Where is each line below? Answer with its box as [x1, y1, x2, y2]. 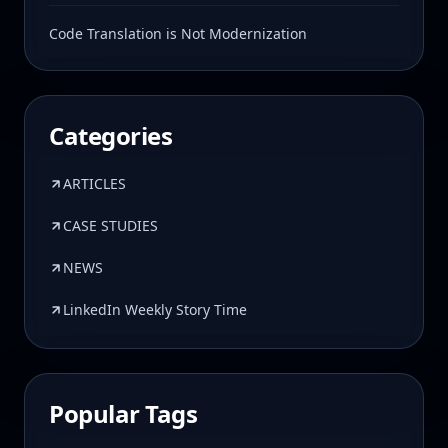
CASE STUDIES [63, 215, 158, 235]
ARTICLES [63, 173, 126, 193]
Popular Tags [49, 396, 198, 430]
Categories [49, 118, 173, 152]
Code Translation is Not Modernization [49, 23, 307, 43]
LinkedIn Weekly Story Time [63, 299, 247, 319]
